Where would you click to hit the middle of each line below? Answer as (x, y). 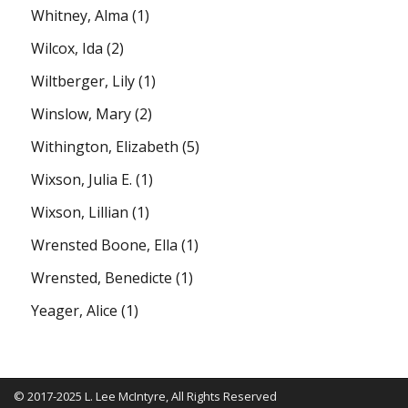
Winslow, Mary (82, 113)
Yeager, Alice (75, 310)
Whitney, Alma (80, 15)
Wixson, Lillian (80, 212)
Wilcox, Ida (67, 48)
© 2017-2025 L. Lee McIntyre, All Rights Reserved (145, 396)
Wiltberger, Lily (83, 81)
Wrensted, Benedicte (102, 277)
